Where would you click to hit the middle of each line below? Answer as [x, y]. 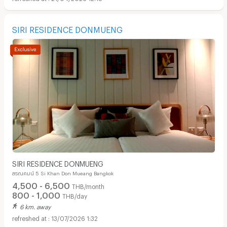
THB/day [74, 195]
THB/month [88, 185]
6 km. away [35, 206]
